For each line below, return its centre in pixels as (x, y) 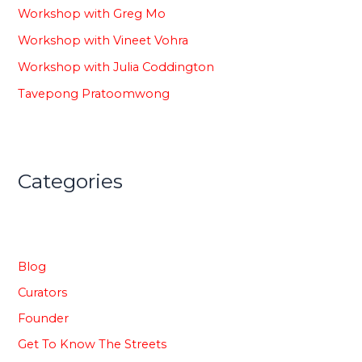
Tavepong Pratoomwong (94, 94)
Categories (71, 181)
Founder (44, 318)
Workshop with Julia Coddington (116, 67)
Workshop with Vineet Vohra (103, 41)
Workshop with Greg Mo (92, 14)
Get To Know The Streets (93, 344)
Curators (43, 292)
